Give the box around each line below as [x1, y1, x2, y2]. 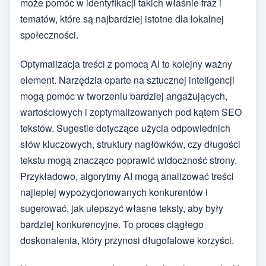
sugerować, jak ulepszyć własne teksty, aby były [20, 201, 223, 215]
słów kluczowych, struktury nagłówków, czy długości [20, 137, 240, 151]
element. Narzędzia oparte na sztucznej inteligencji [20, 72, 235, 87]
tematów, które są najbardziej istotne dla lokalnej [20, 12, 224, 26]
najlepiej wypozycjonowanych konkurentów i [20, 185, 208, 199]
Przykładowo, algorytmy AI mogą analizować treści [20, 169, 234, 183]
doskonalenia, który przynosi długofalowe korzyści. [20, 233, 234, 247]
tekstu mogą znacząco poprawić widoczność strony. [20, 153, 237, 167]
